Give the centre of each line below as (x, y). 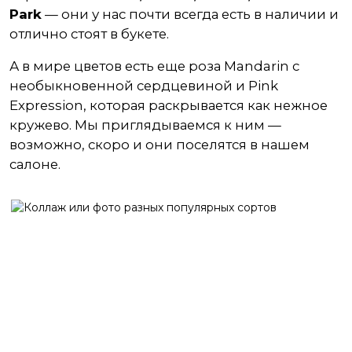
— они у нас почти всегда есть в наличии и (190, 14)
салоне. (35, 164)
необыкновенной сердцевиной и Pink (144, 86)
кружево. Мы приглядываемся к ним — (145, 125)
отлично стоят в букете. (89, 34)
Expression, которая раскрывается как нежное (169, 105)
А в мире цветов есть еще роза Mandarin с (154, 66)
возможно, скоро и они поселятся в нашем (159, 145)
